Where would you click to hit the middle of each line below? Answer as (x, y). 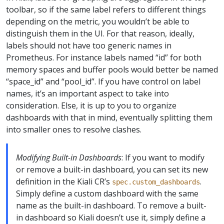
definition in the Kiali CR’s (64, 181)
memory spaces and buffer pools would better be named (112, 69)
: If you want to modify (163, 157)
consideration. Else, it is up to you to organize (91, 105)
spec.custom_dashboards (156, 182)
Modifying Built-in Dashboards (69, 157)
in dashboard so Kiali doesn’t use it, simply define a (111, 217)
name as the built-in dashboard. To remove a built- (111, 205)
